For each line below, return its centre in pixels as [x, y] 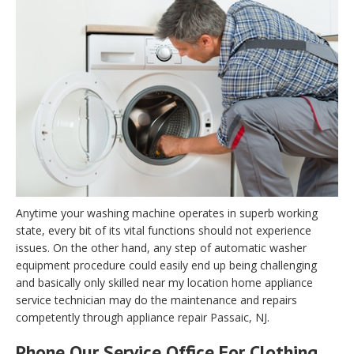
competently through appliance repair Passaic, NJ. [143, 318]
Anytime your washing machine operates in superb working [167, 213]
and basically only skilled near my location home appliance [164, 283]
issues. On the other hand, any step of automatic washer [161, 248]
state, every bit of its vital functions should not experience [164, 231]
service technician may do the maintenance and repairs [156, 300]
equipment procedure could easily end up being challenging [166, 265]
